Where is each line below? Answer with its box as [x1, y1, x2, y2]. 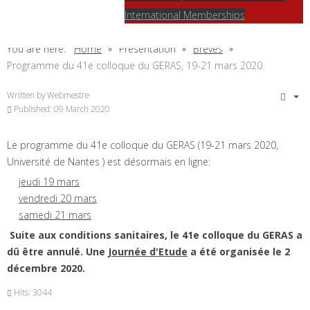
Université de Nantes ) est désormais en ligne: [7, 155, 210, 168]
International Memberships [125, 8, 245, 22]
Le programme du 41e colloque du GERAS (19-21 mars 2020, [7, 138, 278, 152]
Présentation [119, 42, 179, 55]
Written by [7, 89, 47, 100]
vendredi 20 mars [19, 192, 97, 205]
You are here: [7, 42, 71, 55]
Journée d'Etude [108, 245, 188, 258]
